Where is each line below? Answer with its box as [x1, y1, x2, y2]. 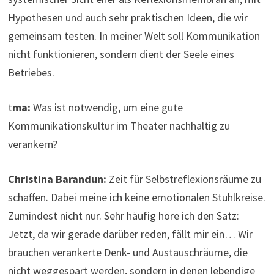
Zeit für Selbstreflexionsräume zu [106, 172, 262, 187]
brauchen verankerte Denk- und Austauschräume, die [8, 245, 248, 260]
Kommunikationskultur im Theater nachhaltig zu [8, 119, 231, 133]
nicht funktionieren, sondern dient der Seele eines [8, 47, 235, 62]
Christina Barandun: [8, 172, 107, 187]
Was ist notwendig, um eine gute [31, 100, 183, 115]
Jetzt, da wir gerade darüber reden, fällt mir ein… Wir [8, 227, 253, 242]
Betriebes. [8, 65, 55, 80]
